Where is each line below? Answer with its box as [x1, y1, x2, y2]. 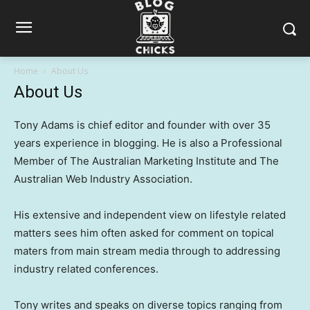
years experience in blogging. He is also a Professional [14, 136, 282, 149]
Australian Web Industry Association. [14, 172, 192, 185]
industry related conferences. [14, 262, 158, 275]
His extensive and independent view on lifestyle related [14, 208, 286, 221]
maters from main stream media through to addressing [14, 244, 280, 257]
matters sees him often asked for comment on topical [14, 226, 274, 239]
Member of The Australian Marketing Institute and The [14, 154, 279, 167]
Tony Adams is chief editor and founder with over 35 [14, 118, 271, 131]
